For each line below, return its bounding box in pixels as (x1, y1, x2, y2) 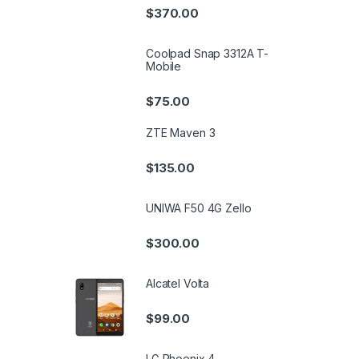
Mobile (146, 58, 182, 73)
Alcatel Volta (146, 276, 210, 290)
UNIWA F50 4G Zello (146, 200, 252, 215)
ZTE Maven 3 (146, 126, 216, 140)
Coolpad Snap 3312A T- (146, 46, 269, 60)
